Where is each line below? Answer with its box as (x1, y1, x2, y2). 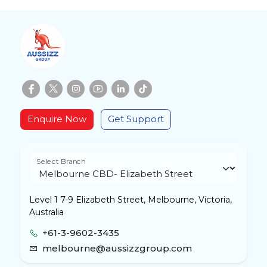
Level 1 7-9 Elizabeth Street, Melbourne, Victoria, (29, 194, 232, 206)
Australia (29, 207, 64, 218)
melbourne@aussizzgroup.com (42, 242, 193, 254)
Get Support (107, 113, 164, 125)
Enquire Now (27, 113, 86, 125)
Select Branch (36, 157, 86, 166)
